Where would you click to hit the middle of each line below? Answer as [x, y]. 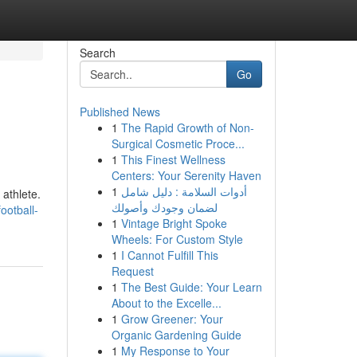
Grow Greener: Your [172, 319]
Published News [120, 112]
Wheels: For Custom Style [177, 239]
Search [97, 53]
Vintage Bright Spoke [174, 223]
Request [132, 271]
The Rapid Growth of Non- [187, 127]
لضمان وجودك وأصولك [164, 207]
